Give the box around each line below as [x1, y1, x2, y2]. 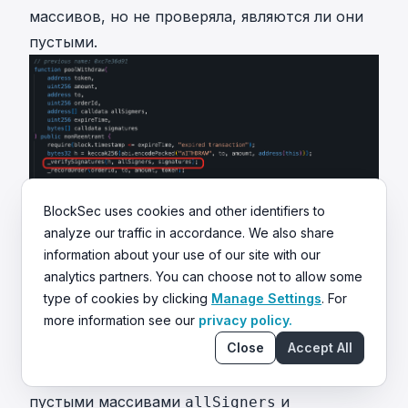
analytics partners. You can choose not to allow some [44, 269, 362, 284]
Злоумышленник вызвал [29, 366, 211, 385]
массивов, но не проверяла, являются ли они [29, 7, 363, 26]
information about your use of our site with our [44, 247, 321, 262]
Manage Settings [211, 291, 321, 306]
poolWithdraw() [211, 367, 339, 385]
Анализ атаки [29, 341, 128, 360]
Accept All [288, 340, 352, 355]
